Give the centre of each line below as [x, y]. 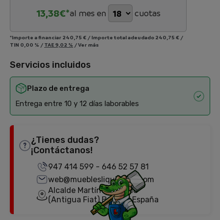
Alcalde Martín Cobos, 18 [93, 190]
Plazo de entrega [58, 88]
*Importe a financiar [36, 37]
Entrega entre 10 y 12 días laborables [77, 104]
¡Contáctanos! [62, 150]
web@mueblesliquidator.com [101, 179]
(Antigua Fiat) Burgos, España [103, 200]
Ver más [88, 45]
